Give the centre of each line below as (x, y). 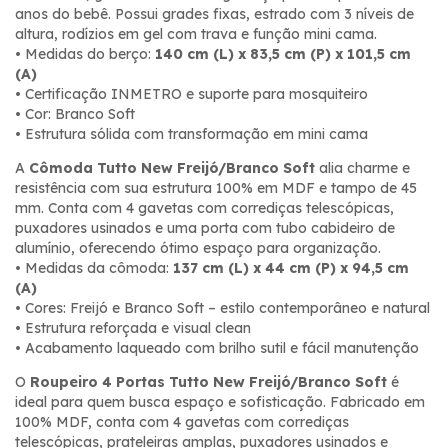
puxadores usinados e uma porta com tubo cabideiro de (205, 227)
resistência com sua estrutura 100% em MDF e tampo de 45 (216, 187)
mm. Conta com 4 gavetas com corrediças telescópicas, (204, 207)
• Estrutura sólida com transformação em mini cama (191, 133)
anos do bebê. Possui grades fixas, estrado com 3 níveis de (214, 13)
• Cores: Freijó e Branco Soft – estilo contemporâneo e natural (222, 307)
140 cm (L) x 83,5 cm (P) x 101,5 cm (283, 53)
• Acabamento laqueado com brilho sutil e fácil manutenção (217, 347)
